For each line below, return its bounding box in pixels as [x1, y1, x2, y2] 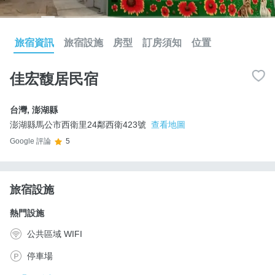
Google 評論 [10, 137, 51, 146]
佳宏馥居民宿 [10, 70, 98, 87]
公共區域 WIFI [27, 228, 82, 239]
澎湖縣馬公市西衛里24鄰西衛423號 [10, 119, 146, 130]
